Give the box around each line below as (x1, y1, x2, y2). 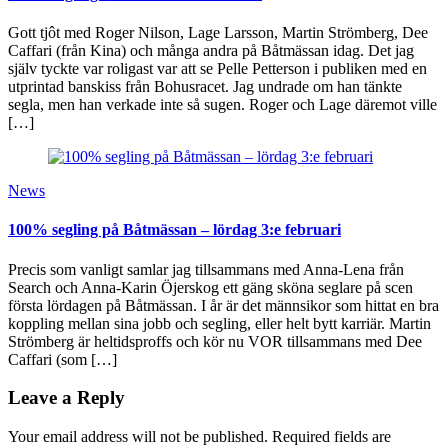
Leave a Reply (8, 387, 125, 409)
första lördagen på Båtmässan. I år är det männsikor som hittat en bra (8, 296, 439, 314)
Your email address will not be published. (8, 428, 268, 446)
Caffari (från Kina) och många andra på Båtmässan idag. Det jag (8, 42, 414, 60)
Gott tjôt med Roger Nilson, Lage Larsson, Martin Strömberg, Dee (8, 24, 428, 42)
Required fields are (272, 428, 391, 446)
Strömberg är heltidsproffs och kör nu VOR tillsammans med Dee (8, 332, 422, 350)
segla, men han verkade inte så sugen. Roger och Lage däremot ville (8, 96, 437, 114)
